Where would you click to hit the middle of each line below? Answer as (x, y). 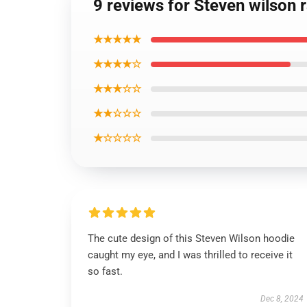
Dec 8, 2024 (282, 299)
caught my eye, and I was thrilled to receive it (190, 255)
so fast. (105, 271)
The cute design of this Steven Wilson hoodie (191, 238)
